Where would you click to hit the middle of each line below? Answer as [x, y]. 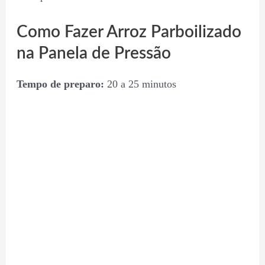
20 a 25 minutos [140, 84]
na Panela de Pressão [93, 54]
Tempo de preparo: [60, 84]
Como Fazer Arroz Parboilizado [129, 32]
